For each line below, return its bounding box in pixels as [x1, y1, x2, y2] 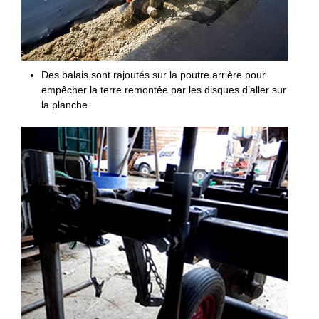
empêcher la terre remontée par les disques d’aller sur [41, 84, 287, 96]
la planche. [41, 99, 91, 111]
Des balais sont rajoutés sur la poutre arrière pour [41, 69, 266, 81]
